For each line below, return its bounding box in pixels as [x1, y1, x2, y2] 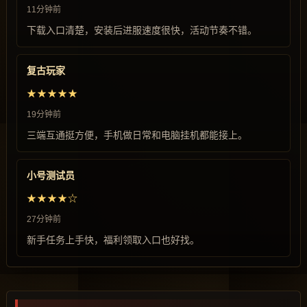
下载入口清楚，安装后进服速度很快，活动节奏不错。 [27, 25, 257, 36]
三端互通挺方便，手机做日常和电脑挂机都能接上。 [27, 130, 247, 140]
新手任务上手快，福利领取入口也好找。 [27, 234, 199, 245]
